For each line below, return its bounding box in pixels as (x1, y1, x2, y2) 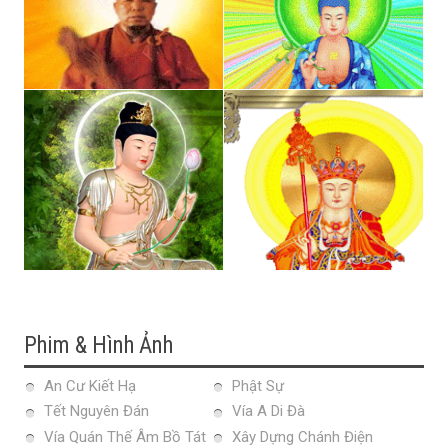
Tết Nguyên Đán (44, 402, 149, 421)
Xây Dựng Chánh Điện (232, 427, 373, 446)
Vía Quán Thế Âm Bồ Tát (44, 427, 206, 446)
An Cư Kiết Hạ (44, 376, 136, 395)
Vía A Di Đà (232, 402, 305, 421)
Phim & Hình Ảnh (24, 331, 173, 359)
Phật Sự (232, 376, 284, 395)
